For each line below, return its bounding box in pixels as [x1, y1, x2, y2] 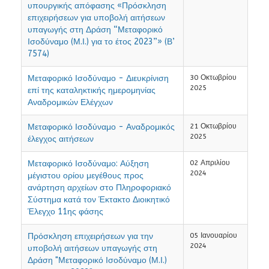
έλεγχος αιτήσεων [28, 134, 94, 145]
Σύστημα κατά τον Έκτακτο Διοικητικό [28, 195, 170, 205]
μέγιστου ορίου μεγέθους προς [28, 171, 144, 181]
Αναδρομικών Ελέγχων [28, 97, 113, 108]
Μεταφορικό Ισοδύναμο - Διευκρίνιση [28, 73, 169, 84]
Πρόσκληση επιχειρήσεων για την [28, 231, 153, 242]
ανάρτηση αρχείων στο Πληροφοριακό [28, 183, 171, 193]
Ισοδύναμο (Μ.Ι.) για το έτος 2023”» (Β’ [28, 37, 175, 47]
